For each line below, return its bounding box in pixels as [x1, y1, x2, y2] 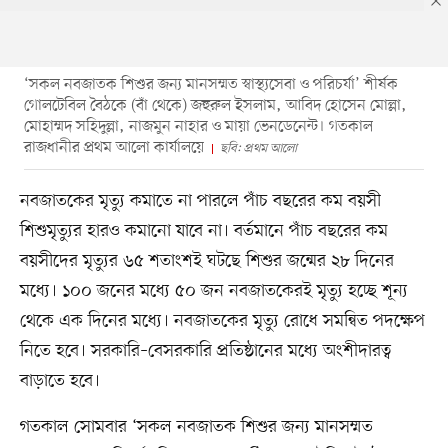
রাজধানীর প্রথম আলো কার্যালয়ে [23, 136, 204, 159]
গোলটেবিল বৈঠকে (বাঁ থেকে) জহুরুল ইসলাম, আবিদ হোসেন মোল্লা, [23, 94, 407, 117]
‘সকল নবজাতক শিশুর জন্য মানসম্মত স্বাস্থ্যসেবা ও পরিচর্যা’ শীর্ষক [23, 73, 398, 96]
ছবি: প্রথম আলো [219, 139, 297, 157]
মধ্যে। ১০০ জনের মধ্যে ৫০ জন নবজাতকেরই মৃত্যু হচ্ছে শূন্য [19, 278, 408, 303]
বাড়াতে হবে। [19, 368, 100, 393]
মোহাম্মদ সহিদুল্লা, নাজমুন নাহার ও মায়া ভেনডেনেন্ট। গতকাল [23, 115, 373, 138]
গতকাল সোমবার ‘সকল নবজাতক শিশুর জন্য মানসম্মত [19, 414, 373, 439]
